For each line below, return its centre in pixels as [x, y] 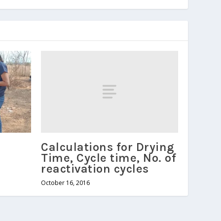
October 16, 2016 [66, 183]
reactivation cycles [95, 168]
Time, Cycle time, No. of [109, 158]
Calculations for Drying [108, 147]
